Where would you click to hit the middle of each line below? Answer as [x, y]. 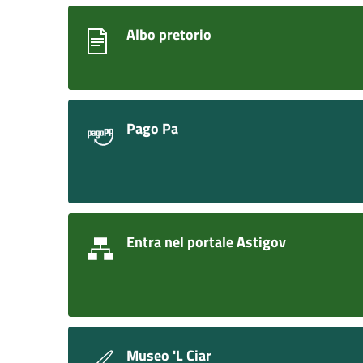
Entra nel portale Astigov [206, 241]
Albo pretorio [169, 34]
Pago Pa [152, 128]
